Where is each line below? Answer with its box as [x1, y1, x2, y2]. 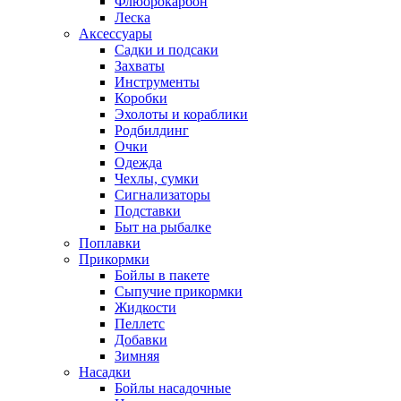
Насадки [79, 363, 131, 380]
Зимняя [115, 347, 159, 363]
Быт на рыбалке [115, 218, 211, 235]
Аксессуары [79, 25, 152, 41]
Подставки [115, 202, 181, 218]
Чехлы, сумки [115, 170, 199, 186]
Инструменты [115, 73, 200, 90]
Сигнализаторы [115, 186, 210, 202]
